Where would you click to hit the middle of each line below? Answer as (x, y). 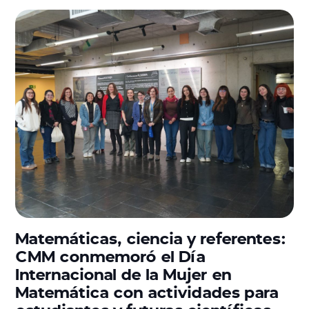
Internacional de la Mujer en (124, 273)
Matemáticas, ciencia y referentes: (151, 237)
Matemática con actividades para (147, 291)
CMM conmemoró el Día (111, 255)
